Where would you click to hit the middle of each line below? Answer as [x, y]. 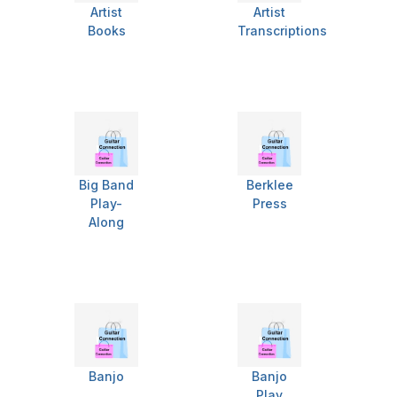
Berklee [269, 185]
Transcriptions [282, 31]
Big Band [106, 185]
